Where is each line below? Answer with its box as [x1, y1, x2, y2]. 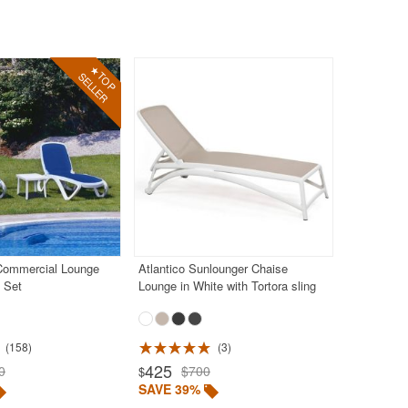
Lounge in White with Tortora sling [138, 277, 316, 295]
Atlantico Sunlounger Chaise [138, 260, 288, 278]
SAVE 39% [138, 380, 200, 399]
